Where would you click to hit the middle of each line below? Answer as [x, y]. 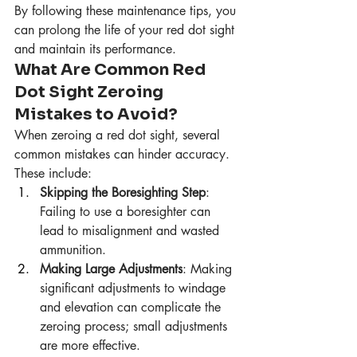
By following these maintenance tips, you [127, 11]
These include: [53, 174]
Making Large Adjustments [111, 269]
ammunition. [73, 250]
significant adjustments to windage [135, 288]
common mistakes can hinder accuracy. [124, 155]
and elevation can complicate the [132, 308]
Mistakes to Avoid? [96, 115]
